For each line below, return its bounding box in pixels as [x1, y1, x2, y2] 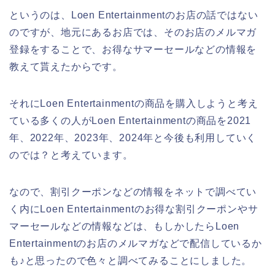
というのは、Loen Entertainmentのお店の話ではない [9, 9, 258, 20]
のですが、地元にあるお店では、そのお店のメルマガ [9, 26, 257, 37]
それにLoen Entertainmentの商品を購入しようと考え [9, 98, 258, 109]
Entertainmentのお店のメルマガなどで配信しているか [9, 238, 262, 249]
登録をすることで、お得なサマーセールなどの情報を [9, 44, 257, 55]
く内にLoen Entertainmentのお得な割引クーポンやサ [9, 203, 258, 214]
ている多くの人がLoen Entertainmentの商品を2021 [9, 115, 252, 126]
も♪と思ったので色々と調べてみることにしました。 [9, 255, 252, 266]
